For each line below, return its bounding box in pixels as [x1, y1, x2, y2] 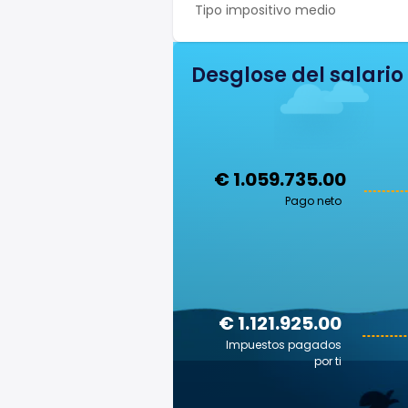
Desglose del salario [191, 61, 403, 89]
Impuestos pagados [226, 337, 342, 352]
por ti [314, 353, 342, 369]
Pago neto [285, 193, 342, 209]
